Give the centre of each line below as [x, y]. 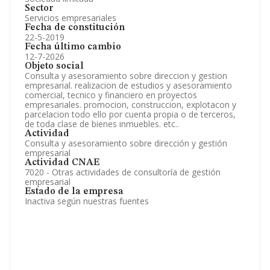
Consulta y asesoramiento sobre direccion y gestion [126, 76]
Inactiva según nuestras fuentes [87, 201]
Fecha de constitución [75, 28]
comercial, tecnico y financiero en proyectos [111, 95]
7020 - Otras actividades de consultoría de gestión [123, 172]
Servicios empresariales [71, 18]
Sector [39, 8]
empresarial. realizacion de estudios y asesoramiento [128, 85]
